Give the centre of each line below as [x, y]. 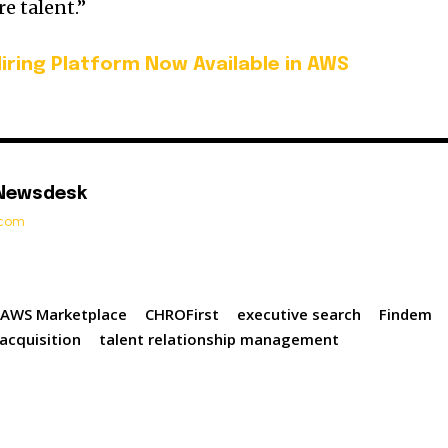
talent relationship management [219, 339]
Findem [406, 314]
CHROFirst [182, 314]
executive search [299, 314]
